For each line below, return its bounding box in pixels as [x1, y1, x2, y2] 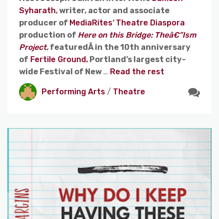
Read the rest [110, 66, 164, 76]
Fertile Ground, [28, 54, 88, 64]
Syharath [19, 5, 56, 15]
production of [19, 30, 78, 40]
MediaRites [69, 18, 112, 27]
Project [19, 42, 46, 52]
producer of [19, 18, 69, 27]
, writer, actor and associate [56, 5, 170, 15]
